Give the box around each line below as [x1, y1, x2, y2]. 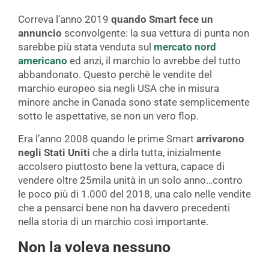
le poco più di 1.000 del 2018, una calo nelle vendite [18, 188, 251, 201]
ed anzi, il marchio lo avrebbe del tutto [67, 55, 241, 67]
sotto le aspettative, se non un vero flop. [18, 110, 199, 122]
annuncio [18, 27, 62, 40]
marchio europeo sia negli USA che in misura [18, 82, 219, 95]
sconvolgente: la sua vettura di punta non [62, 27, 249, 40]
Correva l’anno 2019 [18, 13, 111, 26]
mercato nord [154, 41, 216, 53]
